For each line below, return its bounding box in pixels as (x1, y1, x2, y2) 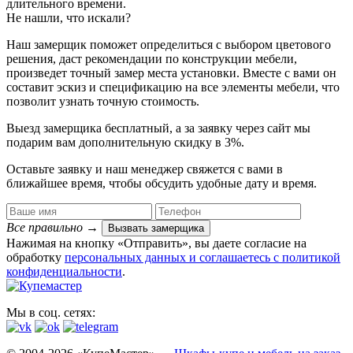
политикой (282, 250, 340, 264)
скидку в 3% (174, 135, 241, 149)
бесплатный (105, 121, 169, 135)
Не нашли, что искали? (6, 10, 131, 24)
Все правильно (6, 220, 86, 234)
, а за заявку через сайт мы (169, 121, 310, 135)
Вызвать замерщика (108, 221, 204, 234)
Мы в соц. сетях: (6, 305, 95, 319)
